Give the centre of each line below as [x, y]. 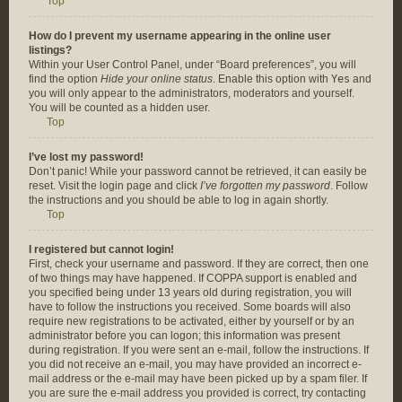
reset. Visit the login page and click [114, 186]
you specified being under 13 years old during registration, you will [190, 293]
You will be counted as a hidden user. [119, 108]
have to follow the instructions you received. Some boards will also [190, 307]
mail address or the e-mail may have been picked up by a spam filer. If [198, 379]
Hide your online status [157, 79]
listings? [50, 50]
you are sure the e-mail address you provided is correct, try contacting [197, 393]
